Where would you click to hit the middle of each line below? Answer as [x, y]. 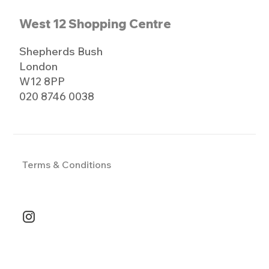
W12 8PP [42, 82]
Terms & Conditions [67, 165]
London [39, 67]
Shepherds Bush [61, 52]
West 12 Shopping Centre [95, 24]
